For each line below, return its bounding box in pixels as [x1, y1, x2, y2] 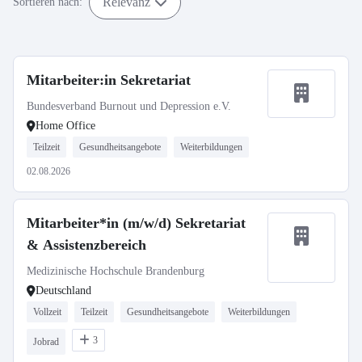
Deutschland [36, 284, 91, 297]
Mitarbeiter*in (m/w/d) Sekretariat [27, 215, 246, 231]
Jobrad [33, 336, 59, 347]
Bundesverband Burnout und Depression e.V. [27, 100, 231, 112]
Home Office [36, 120, 95, 132]
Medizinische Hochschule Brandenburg [27, 265, 204, 277]
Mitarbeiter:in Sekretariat [27, 72, 191, 88]
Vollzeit [33, 306, 61, 318]
